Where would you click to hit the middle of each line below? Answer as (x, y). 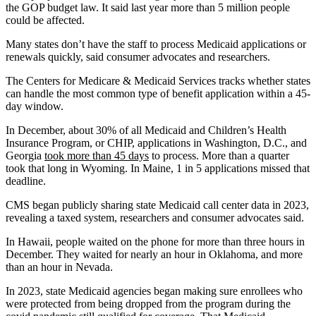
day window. (35, 106)
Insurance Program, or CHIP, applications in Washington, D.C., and (156, 142)
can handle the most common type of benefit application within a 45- (158, 93)
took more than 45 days (97, 155)
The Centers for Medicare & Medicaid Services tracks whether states (158, 80)
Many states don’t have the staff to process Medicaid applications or (156, 44)
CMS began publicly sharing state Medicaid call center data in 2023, (157, 205)
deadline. (26, 181)
